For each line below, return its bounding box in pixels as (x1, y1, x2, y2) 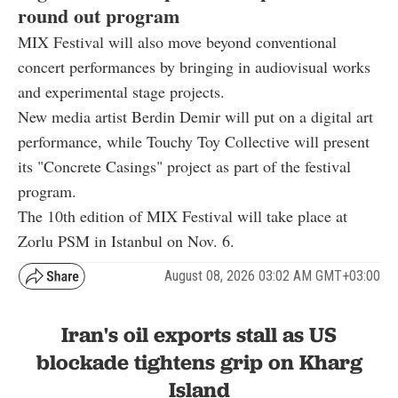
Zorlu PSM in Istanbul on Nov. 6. (18, 229, 235, 251)
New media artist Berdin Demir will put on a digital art (18, 105, 373, 127)
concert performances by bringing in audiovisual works (18, 55, 370, 77)
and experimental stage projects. (18, 80, 225, 102)
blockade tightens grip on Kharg (36, 348, 362, 375)
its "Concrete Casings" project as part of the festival (18, 155, 351, 177)
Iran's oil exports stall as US (61, 321, 337, 347)
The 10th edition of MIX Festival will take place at (18, 204, 347, 227)
